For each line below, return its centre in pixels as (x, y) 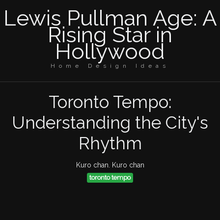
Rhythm (110, 143)
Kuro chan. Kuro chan (110, 165)
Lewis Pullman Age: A (110, 18)
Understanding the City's (110, 123)
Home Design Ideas (110, 66)
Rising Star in (110, 35)
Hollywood (110, 51)
